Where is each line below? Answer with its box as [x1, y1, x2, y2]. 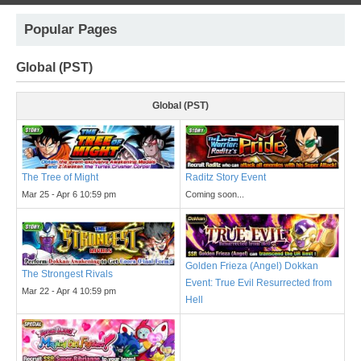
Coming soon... [185, 189, 244, 200]
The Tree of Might [22, 171, 98, 183]
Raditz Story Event [185, 172, 266, 184]
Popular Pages [24, 22, 117, 38]
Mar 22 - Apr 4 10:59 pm [22, 285, 116, 296]
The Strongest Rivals [22, 268, 113, 280]
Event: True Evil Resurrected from [185, 277, 332, 289]
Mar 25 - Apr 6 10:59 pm [22, 189, 116, 199]
